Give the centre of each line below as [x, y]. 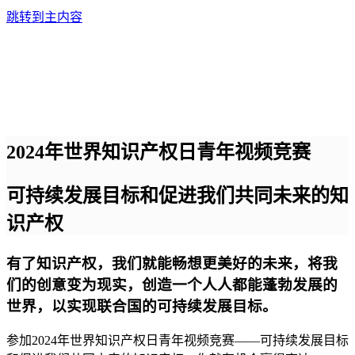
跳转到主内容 [44, 17]
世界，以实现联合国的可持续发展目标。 [142, 306]
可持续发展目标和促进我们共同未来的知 [177, 195]
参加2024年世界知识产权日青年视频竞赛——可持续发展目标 [177, 341]
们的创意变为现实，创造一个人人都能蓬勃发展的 [172, 284]
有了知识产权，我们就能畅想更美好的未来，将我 [172, 263]
